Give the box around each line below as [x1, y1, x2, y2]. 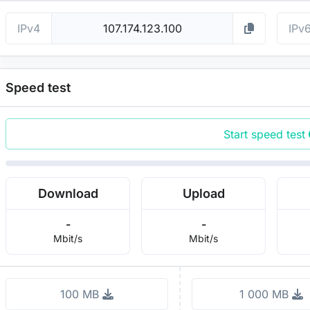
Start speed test [223, 127, 309, 141]
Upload [182, 186, 225, 201]
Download [37, 186, 98, 201]
